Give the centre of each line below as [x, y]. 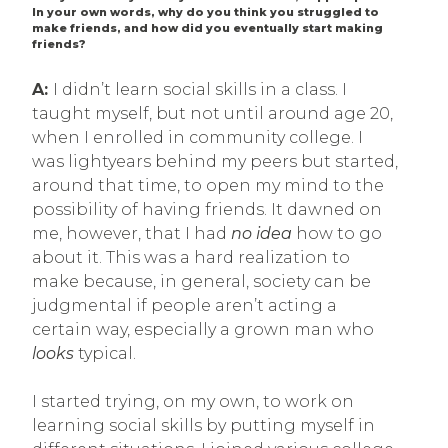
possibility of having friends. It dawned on [207, 209]
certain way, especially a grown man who [203, 329]
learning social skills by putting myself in [203, 425]
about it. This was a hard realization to [191, 257]
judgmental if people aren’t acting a [184, 305]
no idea [261, 233]
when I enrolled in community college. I [197, 137]
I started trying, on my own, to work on [193, 401]
